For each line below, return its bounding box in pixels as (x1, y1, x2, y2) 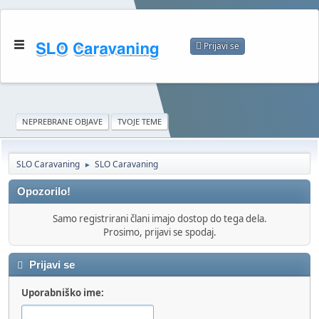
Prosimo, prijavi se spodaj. (103, 226, 216, 239)
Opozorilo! (17, 186, 70, 197)
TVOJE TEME (117, 116, 162, 127)
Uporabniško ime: (21, 286, 104, 299)
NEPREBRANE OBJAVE (22, 116, 103, 127)
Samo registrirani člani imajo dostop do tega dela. (52, 212, 267, 225)
